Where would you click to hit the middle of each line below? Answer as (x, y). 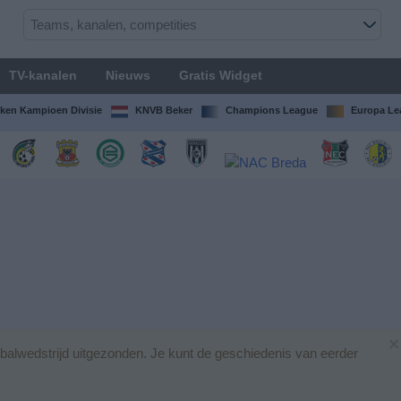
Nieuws (128, 75)
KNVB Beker (163, 110)
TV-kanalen (43, 75)
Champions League (271, 110)
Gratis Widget (220, 75)
